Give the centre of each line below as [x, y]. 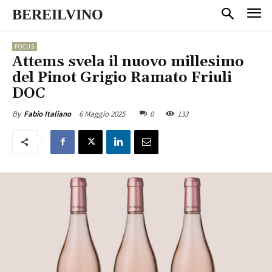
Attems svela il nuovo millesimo [128, 62]
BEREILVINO [58, 15]
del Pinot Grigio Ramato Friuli [122, 77]
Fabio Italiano [47, 114]
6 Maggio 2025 [102, 114]
